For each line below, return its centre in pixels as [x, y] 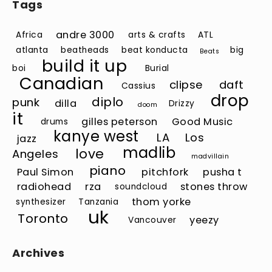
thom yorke [161, 202]
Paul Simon [45, 172]
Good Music [202, 121]
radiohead [44, 186]
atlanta [32, 50]
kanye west [96, 137]
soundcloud [141, 187]
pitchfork [165, 172]
